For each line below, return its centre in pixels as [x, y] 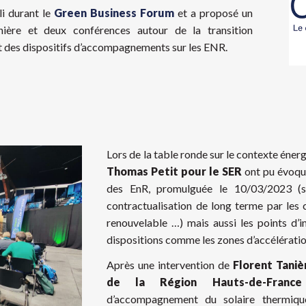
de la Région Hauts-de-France [204, 282]
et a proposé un [214, 13]
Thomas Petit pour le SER [174, 171]
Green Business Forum [113, 13]
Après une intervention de [170, 265]
